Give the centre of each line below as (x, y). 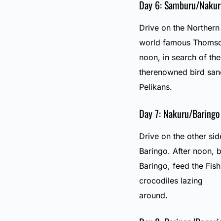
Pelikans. (155, 87)
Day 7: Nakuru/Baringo (179, 114)
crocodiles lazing (171, 181)
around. (153, 196)
